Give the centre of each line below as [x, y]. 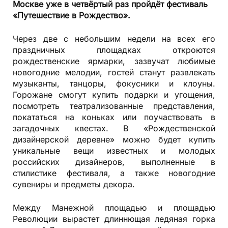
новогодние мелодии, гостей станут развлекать [114, 72]
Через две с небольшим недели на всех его [114, 38]
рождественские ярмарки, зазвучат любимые [114, 61]
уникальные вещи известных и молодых [114, 150]
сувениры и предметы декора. [74, 184]
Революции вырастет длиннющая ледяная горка [114, 219]
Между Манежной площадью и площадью [114, 207]
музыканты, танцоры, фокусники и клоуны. [114, 83]
